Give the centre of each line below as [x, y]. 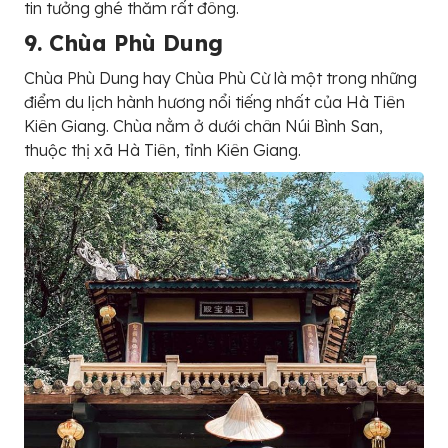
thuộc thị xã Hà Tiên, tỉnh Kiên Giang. [162, 150]
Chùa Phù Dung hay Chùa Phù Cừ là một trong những [220, 78]
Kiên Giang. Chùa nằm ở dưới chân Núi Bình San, [203, 126]
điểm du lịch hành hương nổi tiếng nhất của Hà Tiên [214, 102]
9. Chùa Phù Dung [123, 43]
